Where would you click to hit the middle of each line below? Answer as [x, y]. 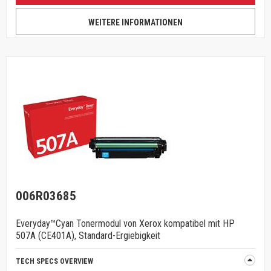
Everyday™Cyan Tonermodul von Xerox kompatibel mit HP [125, 224]
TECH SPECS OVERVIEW [54, 261]
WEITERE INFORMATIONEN [135, 22]
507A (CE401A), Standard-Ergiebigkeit [88, 236]
